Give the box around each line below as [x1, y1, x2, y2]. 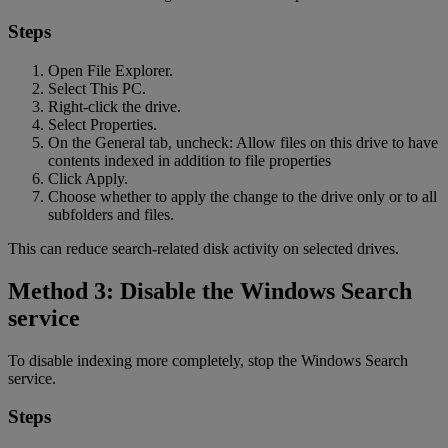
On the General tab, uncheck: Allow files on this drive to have [48, 133, 438, 151]
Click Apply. [48, 169, 128, 187]
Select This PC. [48, 79, 146, 97]
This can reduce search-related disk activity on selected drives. [8, 239, 399, 257]
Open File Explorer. [48, 61, 173, 79]
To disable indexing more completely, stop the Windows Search [8, 351, 408, 369]
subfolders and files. [48, 205, 174, 223]
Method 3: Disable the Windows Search [8, 277, 412, 304]
